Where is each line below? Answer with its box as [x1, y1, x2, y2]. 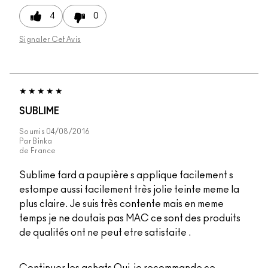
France [30, 147, 56, 154]
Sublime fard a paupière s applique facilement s [19, 170, 233, 180]
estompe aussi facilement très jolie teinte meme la [19, 184, 239, 194]
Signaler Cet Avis [19, 35, 81, 43]
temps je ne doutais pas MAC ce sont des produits [19, 213, 240, 223]
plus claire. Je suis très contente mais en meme [19, 199, 224, 209]
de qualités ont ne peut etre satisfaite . [19, 227, 191, 237]
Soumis [19, 127, 47, 135]
